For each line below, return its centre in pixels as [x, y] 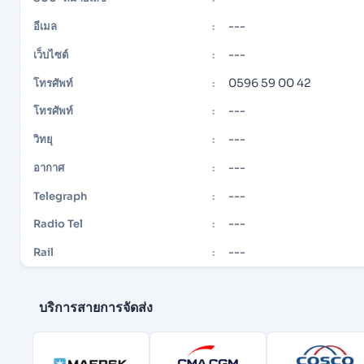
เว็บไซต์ [51, 54]
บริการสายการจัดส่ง [96, 307]
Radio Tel [58, 224]
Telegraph [60, 196]
